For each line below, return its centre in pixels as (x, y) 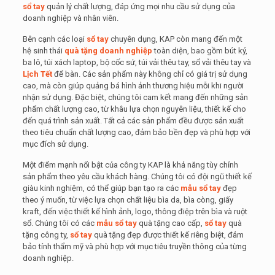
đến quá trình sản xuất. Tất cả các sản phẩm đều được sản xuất (133, 121)
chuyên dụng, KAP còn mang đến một (175, 39)
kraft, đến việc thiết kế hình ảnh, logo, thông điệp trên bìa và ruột (135, 211)
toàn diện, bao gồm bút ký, (199, 51)
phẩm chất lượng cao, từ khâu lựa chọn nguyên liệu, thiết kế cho (134, 109)
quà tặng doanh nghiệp (108, 51)
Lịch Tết (37, 74)
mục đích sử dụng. (55, 144)
